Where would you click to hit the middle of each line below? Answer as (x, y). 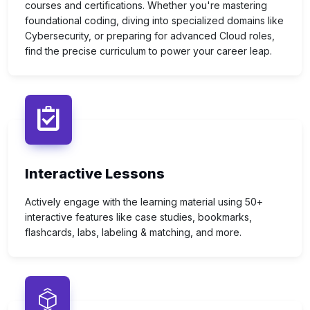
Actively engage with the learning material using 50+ (144, 202)
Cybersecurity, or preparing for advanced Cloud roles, (150, 36)
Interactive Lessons (95, 174)
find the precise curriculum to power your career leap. (148, 51)
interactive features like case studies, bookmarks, (138, 217)
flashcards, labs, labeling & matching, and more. (133, 232)
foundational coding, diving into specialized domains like (154, 21)
